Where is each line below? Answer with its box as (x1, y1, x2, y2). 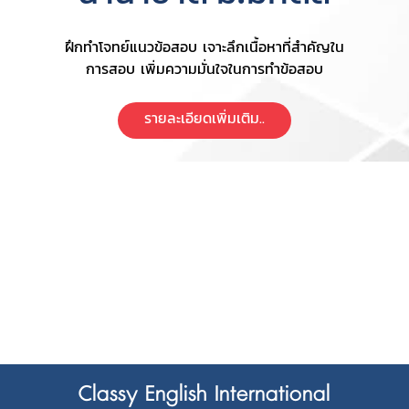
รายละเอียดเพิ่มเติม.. (144, 107, 265, 129)
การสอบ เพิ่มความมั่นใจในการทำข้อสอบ (86, 58, 323, 79)
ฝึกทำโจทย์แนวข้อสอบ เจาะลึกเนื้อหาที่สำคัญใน (65, 36, 344, 58)
